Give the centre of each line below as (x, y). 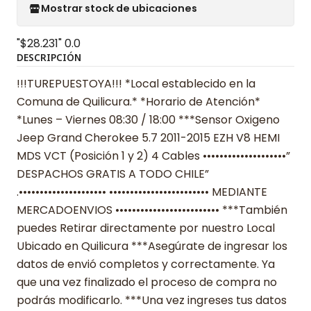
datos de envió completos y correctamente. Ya (146, 264)
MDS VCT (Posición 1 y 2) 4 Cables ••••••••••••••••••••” (153, 155)
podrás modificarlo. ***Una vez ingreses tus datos (152, 300)
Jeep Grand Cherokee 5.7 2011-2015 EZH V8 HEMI (148, 137)
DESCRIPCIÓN (49, 57)
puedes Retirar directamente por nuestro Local (146, 228)
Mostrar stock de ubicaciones (119, 9)
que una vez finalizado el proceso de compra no (147, 282)
